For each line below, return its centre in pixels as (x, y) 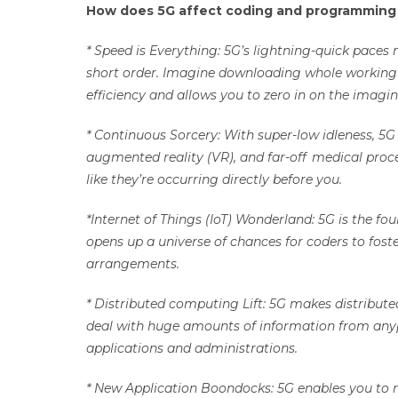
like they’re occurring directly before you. (216, 179)
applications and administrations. (194, 348)
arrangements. (135, 264)
